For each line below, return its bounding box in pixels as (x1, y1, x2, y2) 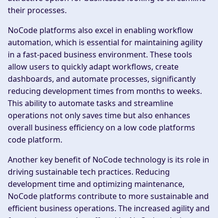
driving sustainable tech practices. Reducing (8, 166, 170, 178)
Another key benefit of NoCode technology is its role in (8, 154, 209, 165)
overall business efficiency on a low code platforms (8, 122, 195, 133)
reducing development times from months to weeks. (8, 86, 202, 97)
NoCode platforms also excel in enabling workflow (8, 25, 193, 36)
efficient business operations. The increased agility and (8, 203, 210, 214)
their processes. (8, 5, 67, 16)
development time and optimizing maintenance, (8, 179, 184, 190)
